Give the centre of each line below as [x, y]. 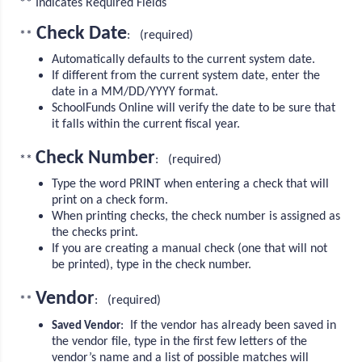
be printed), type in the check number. [154, 265]
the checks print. [95, 232]
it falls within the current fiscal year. [148, 124]
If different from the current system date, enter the [186, 76]
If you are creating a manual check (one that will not [190, 248]
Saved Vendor [86, 326]
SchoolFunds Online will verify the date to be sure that [194, 108]
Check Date [82, 34]
